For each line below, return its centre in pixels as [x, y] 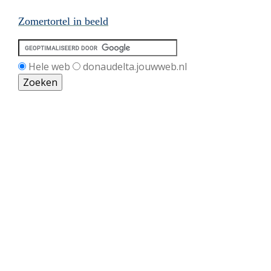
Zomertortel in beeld [63, 21]
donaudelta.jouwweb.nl [135, 66]
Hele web [49, 66]
